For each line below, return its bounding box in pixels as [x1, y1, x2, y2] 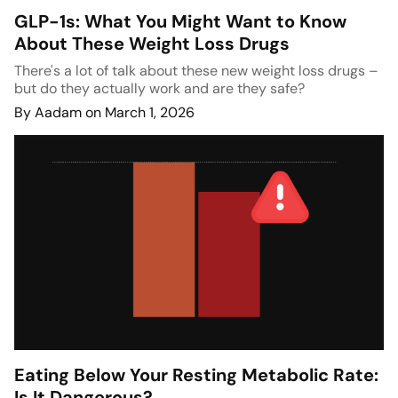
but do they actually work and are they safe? [14, 79, 305, 99]
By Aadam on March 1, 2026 [14, 103, 195, 123]
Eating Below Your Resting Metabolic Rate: [14, 363, 378, 387]
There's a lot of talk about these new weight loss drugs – [14, 61, 378, 81]
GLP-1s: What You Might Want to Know [14, 10, 346, 34]
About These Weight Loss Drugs [14, 32, 290, 56]
